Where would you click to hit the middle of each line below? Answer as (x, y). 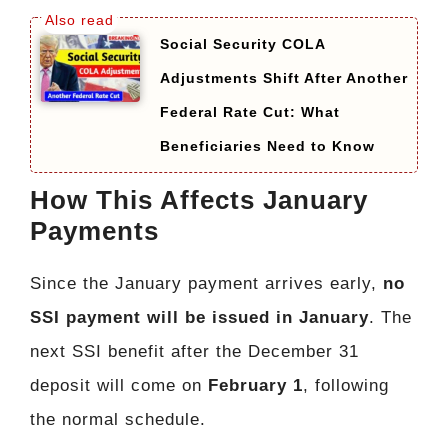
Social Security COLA (242, 44)
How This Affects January (199, 200)
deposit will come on (119, 386)
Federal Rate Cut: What (250, 112)
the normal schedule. (118, 420)
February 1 (255, 386)
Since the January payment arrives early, (206, 284)
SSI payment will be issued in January (199, 318)
